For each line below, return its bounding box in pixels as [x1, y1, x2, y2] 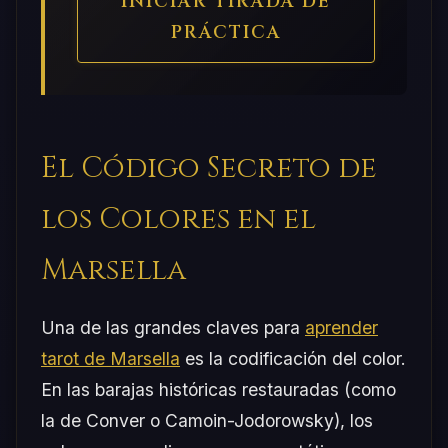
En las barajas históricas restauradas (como [41, 378, 396, 400]
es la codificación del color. [180, 347, 406, 369]
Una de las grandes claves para [41, 316, 305, 338]
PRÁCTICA [170, 20, 282, 45]
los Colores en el [41, 199, 316, 239]
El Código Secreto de [41, 148, 377, 188]
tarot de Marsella [41, 347, 180, 369]
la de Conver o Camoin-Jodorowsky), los [41, 409, 373, 431]
